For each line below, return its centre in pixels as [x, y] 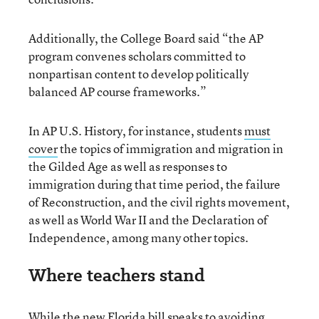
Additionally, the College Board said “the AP [146, 38]
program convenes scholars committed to [137, 56]
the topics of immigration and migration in [171, 148]
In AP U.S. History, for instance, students [136, 130]
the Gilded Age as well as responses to [128, 166]
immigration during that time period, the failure [155, 184]
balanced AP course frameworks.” [117, 91]
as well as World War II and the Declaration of [148, 219]
